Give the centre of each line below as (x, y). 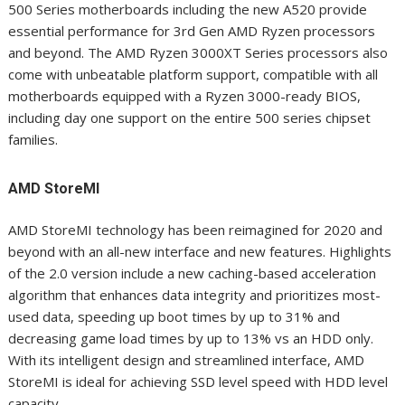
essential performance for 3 (95, 31)
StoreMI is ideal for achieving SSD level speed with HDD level (198, 382)
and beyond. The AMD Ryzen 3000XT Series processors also (198, 53)
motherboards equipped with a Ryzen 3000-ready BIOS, (185, 96)
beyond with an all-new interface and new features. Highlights (200, 252)
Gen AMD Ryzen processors (286, 31)
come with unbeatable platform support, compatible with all (193, 75)
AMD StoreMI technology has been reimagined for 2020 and (196, 230)
